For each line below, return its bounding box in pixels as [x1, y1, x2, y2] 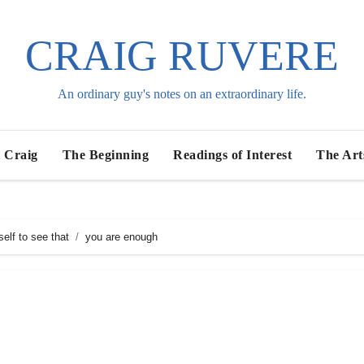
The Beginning [62, 148, 149, 162]
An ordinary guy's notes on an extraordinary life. [57, 87, 306, 101]
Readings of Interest [173, 148, 292, 162]
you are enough [85, 231, 158, 243]
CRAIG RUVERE [24, 32, 339, 79]
